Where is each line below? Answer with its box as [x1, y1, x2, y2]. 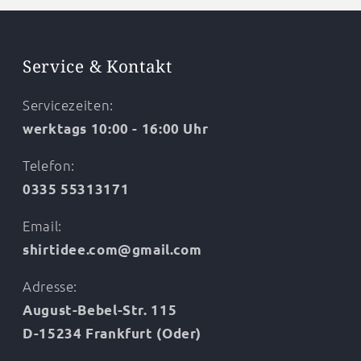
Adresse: [23, 276, 78, 295]
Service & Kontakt [23, 55, 172, 78]
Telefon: [23, 156, 76, 175]
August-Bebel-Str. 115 [23, 301, 177, 318]
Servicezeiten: [23, 96, 114, 114]
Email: [23, 216, 62, 234]
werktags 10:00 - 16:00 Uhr [23, 120, 209, 138]
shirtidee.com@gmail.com [23, 240, 202, 258]
